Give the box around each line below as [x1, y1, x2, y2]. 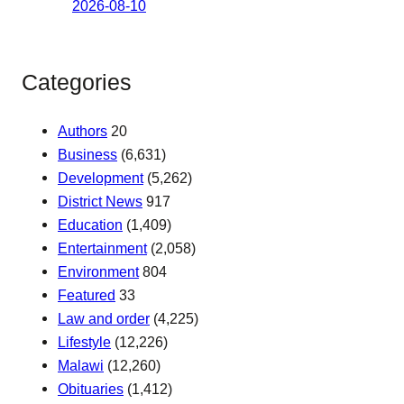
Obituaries [58, 380, 124, 397]
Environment [58, 262, 139, 280]
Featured [58, 286, 115, 303]
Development [58, 169, 143, 186]
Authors [58, 122, 107, 139]
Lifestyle [58, 333, 111, 350]
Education [58, 216, 123, 233]
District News [58, 192, 142, 209]
